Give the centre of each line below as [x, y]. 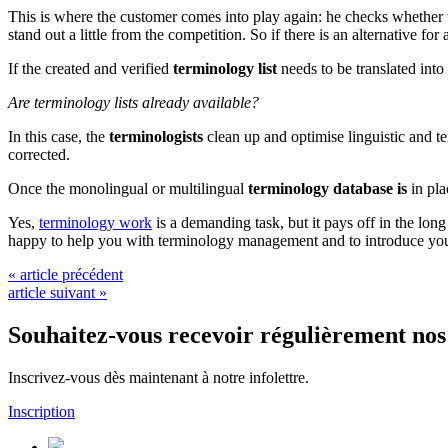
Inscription [41, 411]
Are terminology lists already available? [133, 102]
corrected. [39, 154]
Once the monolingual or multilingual [128, 188]
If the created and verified [90, 68]
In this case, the [58, 136]
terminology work [95, 222]
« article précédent [65, 274]
